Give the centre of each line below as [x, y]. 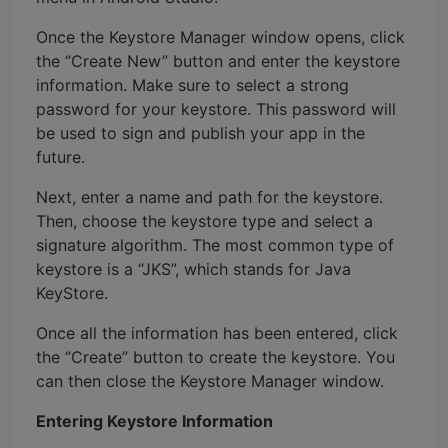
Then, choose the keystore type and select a [204, 220]
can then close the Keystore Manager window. [210, 380]
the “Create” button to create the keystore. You [215, 356]
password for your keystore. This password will [216, 108]
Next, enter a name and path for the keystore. [209, 196]
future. [60, 156]
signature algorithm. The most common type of [215, 244]
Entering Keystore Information [154, 420]
